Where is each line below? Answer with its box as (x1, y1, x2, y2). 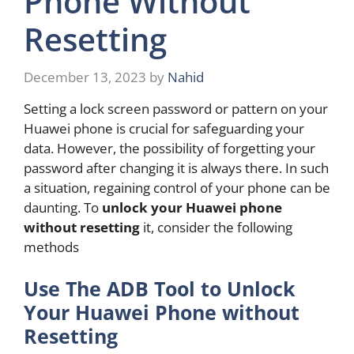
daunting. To (24, 198, 102, 217)
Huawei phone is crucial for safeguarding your (24, 119, 304, 137)
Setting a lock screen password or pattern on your (24, 99, 328, 118)
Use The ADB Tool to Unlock (24, 275, 296, 303)
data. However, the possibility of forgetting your (24, 138, 315, 157)
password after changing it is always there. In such (24, 158, 329, 177)
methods (24, 237, 79, 256)
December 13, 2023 (24, 67, 146, 86)
